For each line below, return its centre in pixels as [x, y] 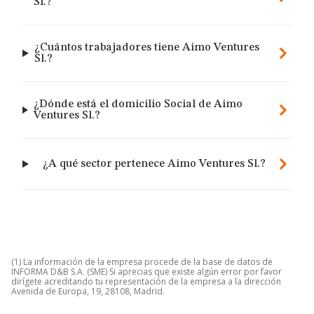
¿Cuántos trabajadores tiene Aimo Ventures [146, 48]
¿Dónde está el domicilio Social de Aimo [138, 104]
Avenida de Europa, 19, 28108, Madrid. [88, 291]
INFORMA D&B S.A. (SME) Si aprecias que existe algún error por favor [146, 272]
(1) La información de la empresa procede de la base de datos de [142, 262]
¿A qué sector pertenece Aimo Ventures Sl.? [155, 164]
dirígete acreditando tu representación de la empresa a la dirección [146, 281]
